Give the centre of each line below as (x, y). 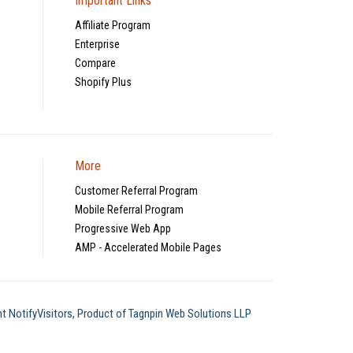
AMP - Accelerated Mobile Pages (149, 247)
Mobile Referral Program (130, 209)
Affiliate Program (113, 25)
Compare (96, 63)
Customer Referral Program (137, 190)
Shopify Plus (104, 82)
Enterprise (98, 44)
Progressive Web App (123, 228)
